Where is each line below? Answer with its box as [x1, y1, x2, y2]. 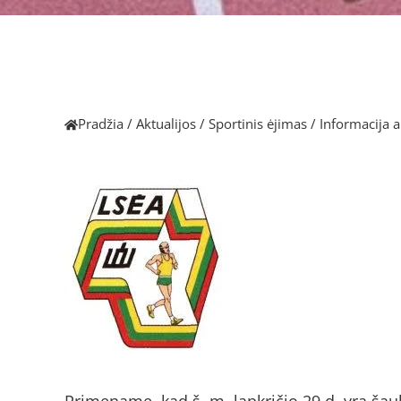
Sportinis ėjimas [209, 114, 307, 132]
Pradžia [78, 114, 124, 132]
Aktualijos [136, 114, 196, 132]
